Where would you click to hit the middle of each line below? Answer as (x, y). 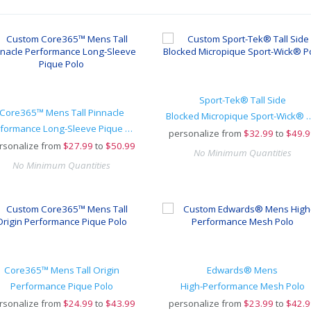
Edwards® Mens (242, 270)
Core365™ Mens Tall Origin (61, 270)
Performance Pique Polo (61, 286)
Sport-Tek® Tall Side (242, 100)
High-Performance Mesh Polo (242, 286)
